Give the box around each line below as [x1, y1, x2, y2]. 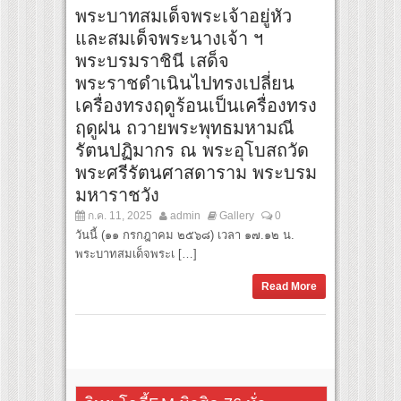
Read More [261, 279, 317, 293]
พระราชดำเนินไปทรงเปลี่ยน [75, 73, 294, 93]
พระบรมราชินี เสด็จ [75, 50, 229, 71]
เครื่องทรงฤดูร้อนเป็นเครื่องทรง [75, 95, 317, 115]
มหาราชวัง [75, 184, 159, 205]
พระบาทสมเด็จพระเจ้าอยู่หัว [75, 5, 292, 26]
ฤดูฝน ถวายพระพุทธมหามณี [75, 117, 294, 138]
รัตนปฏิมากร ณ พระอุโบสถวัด [75, 140, 309, 160]
